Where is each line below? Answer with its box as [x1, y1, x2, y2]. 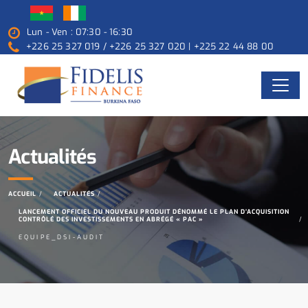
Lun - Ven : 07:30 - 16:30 [27, 26, 133, 38]
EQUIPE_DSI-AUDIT [19, 232, 105, 241]
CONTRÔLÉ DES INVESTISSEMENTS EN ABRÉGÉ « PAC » [19, 214, 203, 223]
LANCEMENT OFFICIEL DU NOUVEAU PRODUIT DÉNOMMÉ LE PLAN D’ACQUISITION [19, 207, 289, 216]
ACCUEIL [8, 189, 36, 198]
